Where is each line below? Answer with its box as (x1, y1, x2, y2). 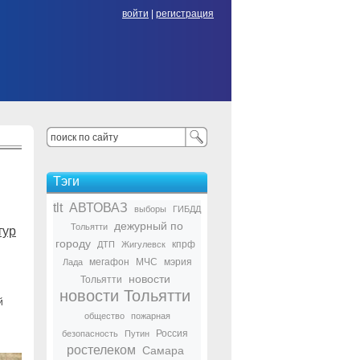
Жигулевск (121, 239, 166, 249)
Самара (141, 344, 184, 357)
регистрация (156, 8, 214, 19)
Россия (156, 328, 188, 339)
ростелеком (66, 343, 136, 357)
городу (55, 237, 91, 250)
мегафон (88, 256, 129, 268)
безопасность (62, 329, 118, 338)
